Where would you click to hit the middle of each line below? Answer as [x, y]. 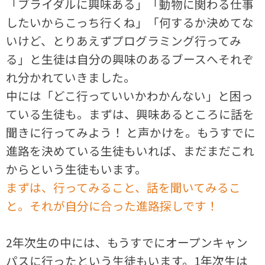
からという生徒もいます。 [77, 169]
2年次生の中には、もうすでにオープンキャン [127, 242]
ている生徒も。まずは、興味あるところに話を [130, 114]
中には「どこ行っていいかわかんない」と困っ [130, 95]
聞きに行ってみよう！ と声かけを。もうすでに [131, 132]
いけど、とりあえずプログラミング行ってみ [124, 40]
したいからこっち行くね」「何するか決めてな [130, 22]
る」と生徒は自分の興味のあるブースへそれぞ [130, 59]
